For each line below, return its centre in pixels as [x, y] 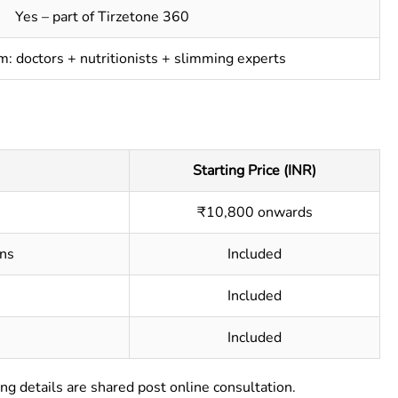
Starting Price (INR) [255, 171]
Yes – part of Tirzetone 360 [102, 17]
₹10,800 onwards [255, 212]
